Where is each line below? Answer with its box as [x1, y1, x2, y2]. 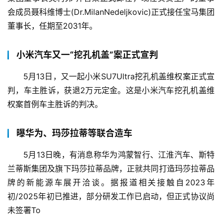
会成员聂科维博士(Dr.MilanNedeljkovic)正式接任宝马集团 [7, 7, 215, 17]
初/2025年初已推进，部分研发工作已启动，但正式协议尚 [7, 191, 215, 202]
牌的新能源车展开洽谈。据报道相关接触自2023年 [7, 177, 215, 188]
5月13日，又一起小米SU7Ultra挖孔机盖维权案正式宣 [23, 71, 215, 82]
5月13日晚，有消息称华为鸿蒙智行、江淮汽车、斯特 [23, 150, 215, 160]
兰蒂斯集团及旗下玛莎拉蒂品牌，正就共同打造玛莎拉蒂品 [7, 164, 215, 174]
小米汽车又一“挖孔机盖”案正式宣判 [16, 50, 158, 60]
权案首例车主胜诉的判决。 [7, 99, 103, 110]
